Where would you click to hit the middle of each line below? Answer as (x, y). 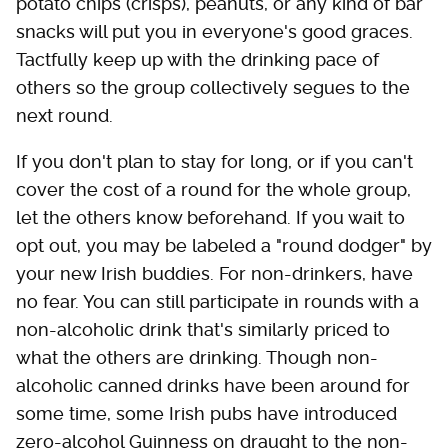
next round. (64, 116)
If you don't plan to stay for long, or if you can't (214, 162)
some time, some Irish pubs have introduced (206, 414)
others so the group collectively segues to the (213, 88)
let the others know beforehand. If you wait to (210, 218)
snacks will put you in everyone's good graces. (214, 32)
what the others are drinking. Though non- (197, 358)
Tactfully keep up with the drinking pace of (197, 60)
